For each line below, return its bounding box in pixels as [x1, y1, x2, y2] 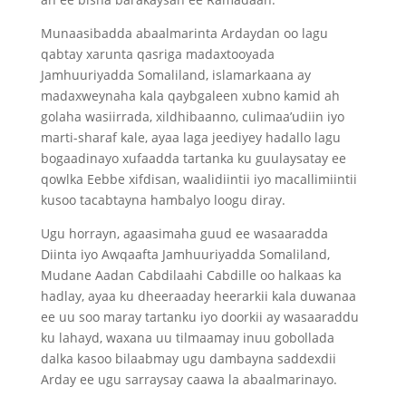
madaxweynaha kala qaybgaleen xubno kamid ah [40, 87, 340, 104]
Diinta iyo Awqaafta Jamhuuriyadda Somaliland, [40, 246, 330, 263]
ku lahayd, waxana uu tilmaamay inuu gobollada [40, 329, 334, 346]
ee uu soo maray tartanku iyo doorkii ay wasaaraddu [40, 308, 359, 325]
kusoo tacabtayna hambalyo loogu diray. [40, 191, 285, 208]
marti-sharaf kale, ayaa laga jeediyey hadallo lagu [40, 129, 341, 146]
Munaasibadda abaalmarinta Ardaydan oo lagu [40, 24, 328, 42]
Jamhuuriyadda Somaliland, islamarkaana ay [40, 66, 311, 83]
